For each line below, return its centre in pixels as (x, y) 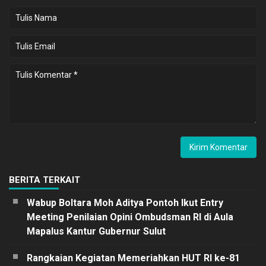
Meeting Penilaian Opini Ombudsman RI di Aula (130, 217)
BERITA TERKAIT (45, 180)
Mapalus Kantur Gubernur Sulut (96, 231)
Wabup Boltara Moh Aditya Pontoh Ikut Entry (125, 202)
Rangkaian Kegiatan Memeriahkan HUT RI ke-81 (133, 258)
